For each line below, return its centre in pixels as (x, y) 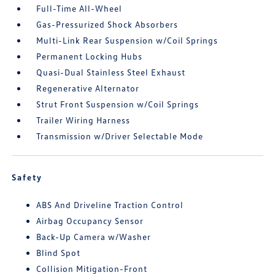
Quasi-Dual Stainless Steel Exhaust (111, 72)
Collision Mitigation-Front (92, 269)
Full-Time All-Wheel (79, 8)
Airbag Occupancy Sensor (90, 221)
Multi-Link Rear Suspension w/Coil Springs (127, 40)
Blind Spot (59, 253)
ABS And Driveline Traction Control (110, 205)
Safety (27, 177)
